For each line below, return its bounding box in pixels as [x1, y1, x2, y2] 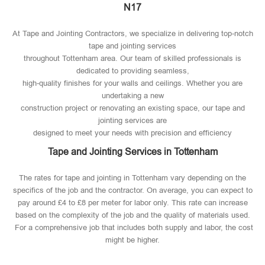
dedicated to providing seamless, [76, 66, 189, 75]
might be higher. [105, 235, 160, 244]
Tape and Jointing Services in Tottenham [47, 147, 218, 157]
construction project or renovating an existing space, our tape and [20, 104, 245, 112]
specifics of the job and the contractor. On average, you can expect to [12, 186, 253, 195]
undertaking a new [101, 91, 164, 100]
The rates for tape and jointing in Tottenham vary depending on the [19, 173, 246, 182]
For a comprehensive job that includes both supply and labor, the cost [12, 223, 253, 232]
